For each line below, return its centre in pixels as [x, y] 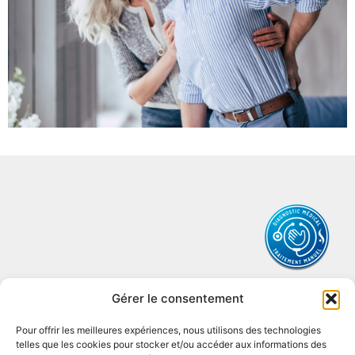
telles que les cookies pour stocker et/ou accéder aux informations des [171, 344]
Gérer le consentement [177, 298]
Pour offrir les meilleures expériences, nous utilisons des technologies [168, 330]
